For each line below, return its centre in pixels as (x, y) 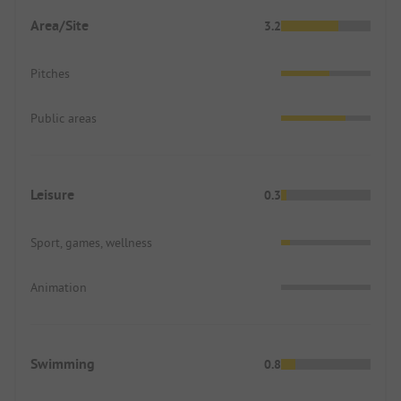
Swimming (63, 363)
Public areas (64, 118)
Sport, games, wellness (91, 242)
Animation (59, 287)
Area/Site (60, 25)
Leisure (52, 194)
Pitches (50, 73)
